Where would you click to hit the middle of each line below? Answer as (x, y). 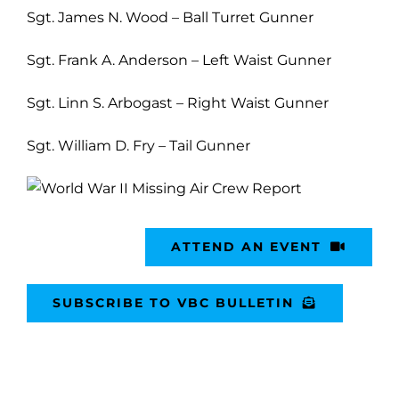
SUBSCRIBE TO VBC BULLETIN (173, 302)
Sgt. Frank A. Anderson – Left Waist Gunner (179, 60)
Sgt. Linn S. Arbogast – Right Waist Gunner (178, 102)
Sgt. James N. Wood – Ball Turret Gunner (170, 17)
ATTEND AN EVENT (247, 246)
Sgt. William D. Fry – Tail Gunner (138, 145)
